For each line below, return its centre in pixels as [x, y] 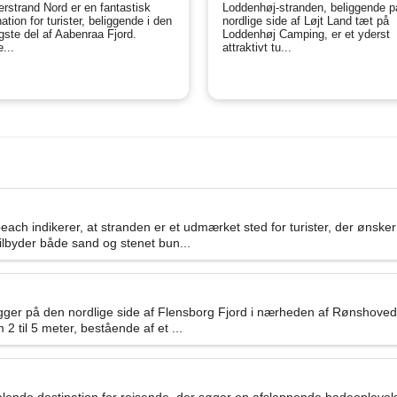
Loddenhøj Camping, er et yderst [307, 35]
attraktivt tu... [257, 48]
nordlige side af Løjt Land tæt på [306, 21]
